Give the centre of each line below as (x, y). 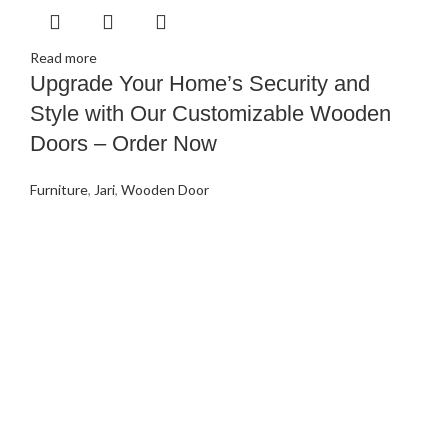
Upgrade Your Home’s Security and (200, 84)
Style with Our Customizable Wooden (210, 114)
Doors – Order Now (123, 144)
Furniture (59, 190)
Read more (63, 58)
